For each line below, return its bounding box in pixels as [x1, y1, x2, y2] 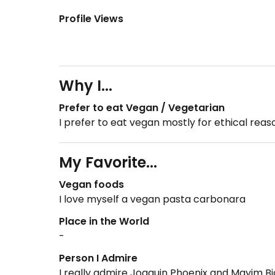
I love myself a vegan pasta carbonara [59, 192, 246, 206]
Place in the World [59, 214, 149, 228]
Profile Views [59, 12, 123, 26]
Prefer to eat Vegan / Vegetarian [59, 101, 225, 115]
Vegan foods [59, 177, 124, 192]
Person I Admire [59, 251, 137, 265]
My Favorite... [59, 152, 157, 172]
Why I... [59, 76, 112, 96]
